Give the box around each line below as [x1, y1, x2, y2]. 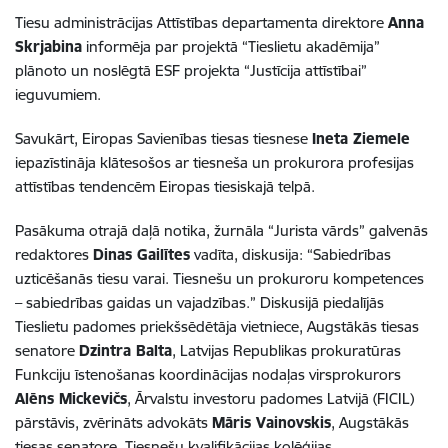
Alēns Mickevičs [15, 388, 127, 408]
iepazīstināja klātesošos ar [15, 152, 193, 172]
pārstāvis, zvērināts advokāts [15, 412, 212, 432]
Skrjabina [15, 36, 82, 56]
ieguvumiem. [15, 84, 101, 104]
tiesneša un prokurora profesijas [193, 152, 414, 172]
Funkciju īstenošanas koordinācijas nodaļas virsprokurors [15, 364, 401, 384]
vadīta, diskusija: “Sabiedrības [190, 244, 391, 264]
